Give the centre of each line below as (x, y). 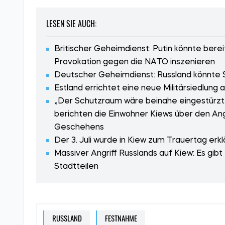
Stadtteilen (76, 167)
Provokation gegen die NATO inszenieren (135, 63)
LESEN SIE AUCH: (71, 24)
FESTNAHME (121, 218)
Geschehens (79, 128)
